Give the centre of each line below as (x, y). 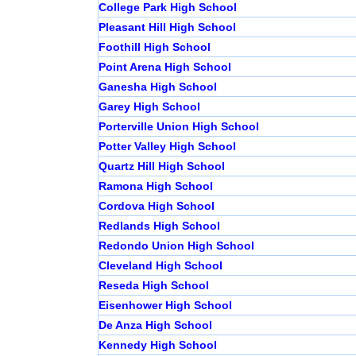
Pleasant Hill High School (167, 27)
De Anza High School (155, 325)
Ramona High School (155, 186)
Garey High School (149, 107)
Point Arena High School (164, 67)
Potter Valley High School (167, 147)
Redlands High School (159, 226)
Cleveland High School (160, 266)
